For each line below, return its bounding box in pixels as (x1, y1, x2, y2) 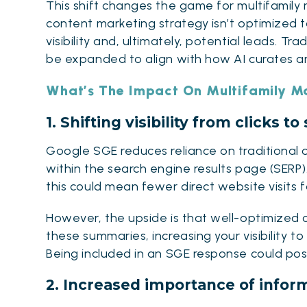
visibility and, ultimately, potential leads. (46, 33, 281, 49)
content (46, 15, 97, 31)
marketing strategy (96, 15, 209, 31)
